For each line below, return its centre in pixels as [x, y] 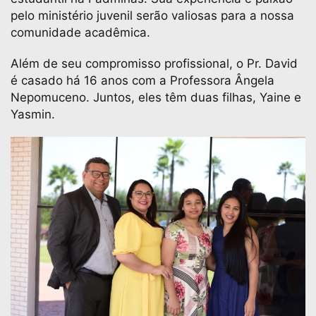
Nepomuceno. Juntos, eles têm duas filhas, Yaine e [156, 97]
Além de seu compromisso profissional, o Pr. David [154, 63]
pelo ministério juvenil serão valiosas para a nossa [152, 16]
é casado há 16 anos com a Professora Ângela [142, 80]
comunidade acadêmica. [80, 32]
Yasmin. [33, 114]
